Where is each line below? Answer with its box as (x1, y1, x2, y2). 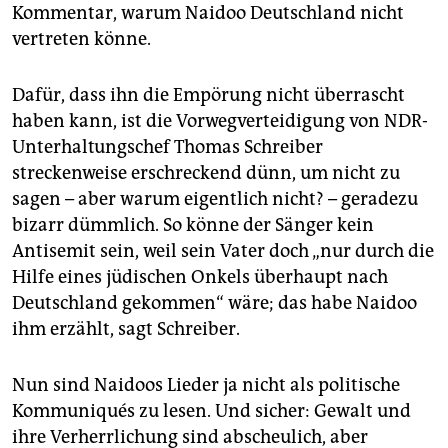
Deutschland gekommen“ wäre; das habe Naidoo (12, 292, 417, 315)
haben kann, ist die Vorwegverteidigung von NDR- (12, 110, 428, 133)
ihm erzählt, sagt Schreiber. (12, 318, 240, 341)
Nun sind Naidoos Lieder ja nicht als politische (12, 374, 400, 397)
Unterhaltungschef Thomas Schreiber (12, 136, 323, 159)
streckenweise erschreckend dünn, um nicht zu (12, 162, 400, 185)
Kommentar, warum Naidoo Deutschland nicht (12, 2, 404, 25)
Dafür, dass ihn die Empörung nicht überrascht (12, 84, 405, 107)
